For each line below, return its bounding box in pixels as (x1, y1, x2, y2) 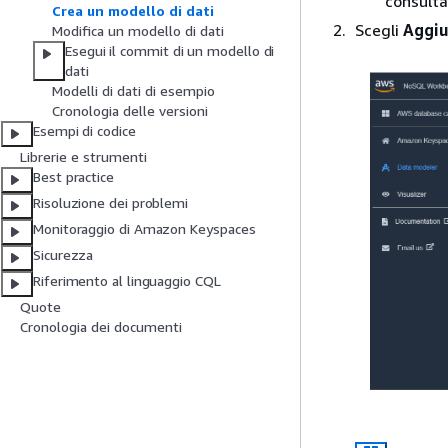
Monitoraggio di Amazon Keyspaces (33, 220, 256, 238)
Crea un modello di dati (52, 2, 214, 20)
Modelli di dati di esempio (52, 82, 215, 100)
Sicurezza (33, 246, 94, 264)
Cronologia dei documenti (20, 318, 182, 336)
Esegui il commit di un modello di (65, 42, 275, 60)
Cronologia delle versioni (52, 102, 208, 120)
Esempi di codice (33, 122, 136, 140)
